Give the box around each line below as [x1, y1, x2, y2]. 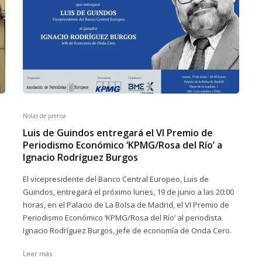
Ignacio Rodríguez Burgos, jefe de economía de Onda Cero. [23, 225, 232, 236]
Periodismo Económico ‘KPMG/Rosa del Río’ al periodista [23, 212, 222, 223]
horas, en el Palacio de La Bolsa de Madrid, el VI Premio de [23, 199, 229, 210]
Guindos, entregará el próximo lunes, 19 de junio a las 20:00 [23, 187, 234, 197]
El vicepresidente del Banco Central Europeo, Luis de [23, 174, 209, 184]
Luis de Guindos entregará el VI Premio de [23, 126, 213, 139]
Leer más [23, 249, 52, 258]
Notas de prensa [23, 112, 66, 120]
